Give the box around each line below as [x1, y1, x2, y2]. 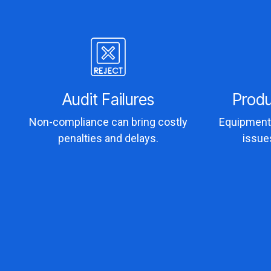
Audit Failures [62, 90, 155, 109]
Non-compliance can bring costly [29, 115, 188, 128]
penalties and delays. [58, 131, 159, 145]
